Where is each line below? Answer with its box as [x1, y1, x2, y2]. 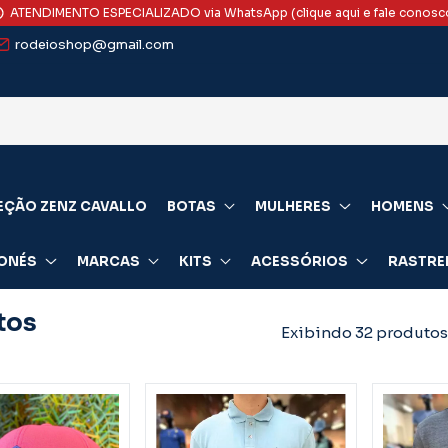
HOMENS [370, 197, 434, 215]
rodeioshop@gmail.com [15, 35, 175, 53]
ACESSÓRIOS [251, 252, 349, 270]
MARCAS [76, 252, 140, 270]
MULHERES [255, 197, 332, 215]
